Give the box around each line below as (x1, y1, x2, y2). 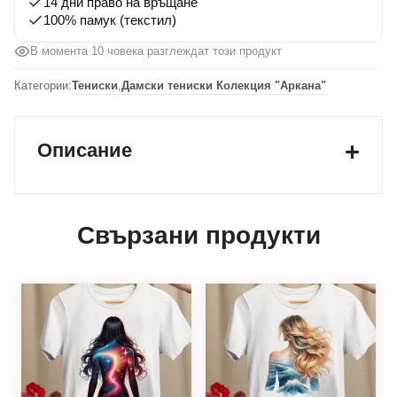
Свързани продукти (76, 222, 321, 250)
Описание (37, 139, 132, 162)
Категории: (14, 79, 72, 93)
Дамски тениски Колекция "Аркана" (121, 79, 326, 93)
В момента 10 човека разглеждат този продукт (30, 44, 282, 58)
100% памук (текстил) (43, 12, 176, 28)
